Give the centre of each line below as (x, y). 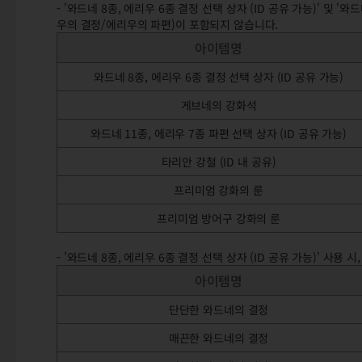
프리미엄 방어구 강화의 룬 (219, 218)
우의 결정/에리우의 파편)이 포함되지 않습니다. (171, 24)
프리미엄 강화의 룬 (219, 190)
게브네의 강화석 (219, 105)
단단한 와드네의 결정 (219, 309)
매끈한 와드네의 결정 (219, 338)
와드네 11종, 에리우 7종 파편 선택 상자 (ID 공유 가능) (219, 133)
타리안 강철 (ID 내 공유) (219, 162)
